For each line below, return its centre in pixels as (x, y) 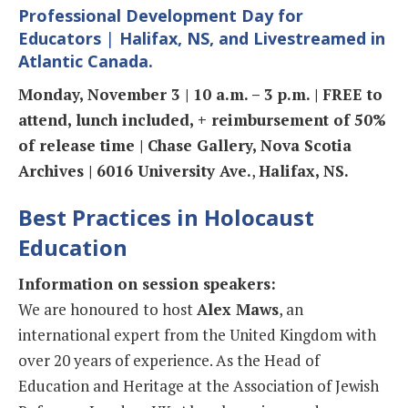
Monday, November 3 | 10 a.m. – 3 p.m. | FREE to (200, 94)
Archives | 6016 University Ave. (135, 170)
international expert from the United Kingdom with (197, 334)
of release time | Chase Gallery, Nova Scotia (185, 145)
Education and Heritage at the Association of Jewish (199, 385)
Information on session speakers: (147, 283)
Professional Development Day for (161, 15)
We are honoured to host (107, 309)
